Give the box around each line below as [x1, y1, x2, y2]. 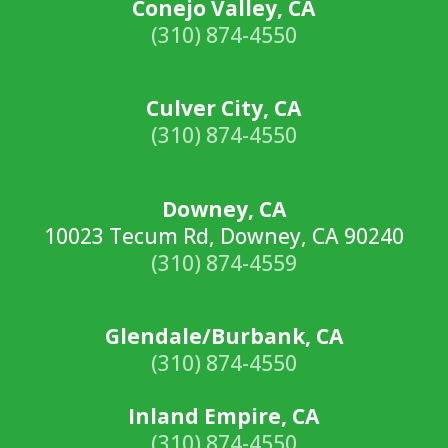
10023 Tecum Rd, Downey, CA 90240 [43, 221, 404, 250]
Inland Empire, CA [128, 402, 320, 430]
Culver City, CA [146, 94, 302, 122]
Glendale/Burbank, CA [104, 322, 343, 350]
